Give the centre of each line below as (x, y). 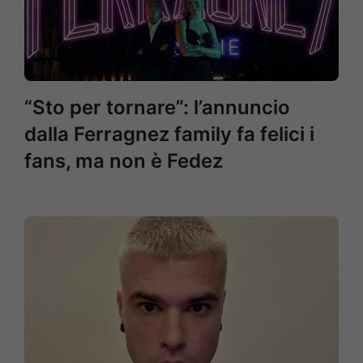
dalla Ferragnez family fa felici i (169, 134)
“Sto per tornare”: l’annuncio (157, 107)
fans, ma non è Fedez (124, 161)
